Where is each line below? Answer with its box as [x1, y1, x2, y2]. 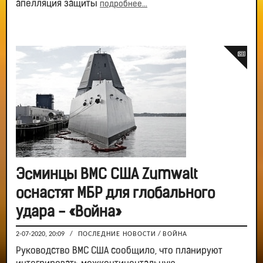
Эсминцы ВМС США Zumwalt [16, 167, 197, 183]
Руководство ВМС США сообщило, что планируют [16, 246, 222, 256]
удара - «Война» [16, 205, 122, 220]
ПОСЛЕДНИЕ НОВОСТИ [78, 230, 156, 238]
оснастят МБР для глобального [16, 186, 215, 201]
